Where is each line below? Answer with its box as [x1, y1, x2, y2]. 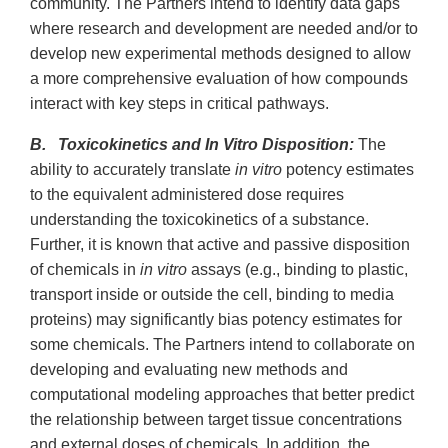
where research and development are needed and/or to [30, 20, 418, 38]
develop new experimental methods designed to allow [30, 45, 411, 63]
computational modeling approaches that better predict [30, 386, 414, 404]
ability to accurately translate [30, 161, 235, 179]
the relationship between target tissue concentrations [30, 411, 402, 429]
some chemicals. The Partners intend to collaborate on [30, 336, 415, 354]
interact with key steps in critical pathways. [30, 95, 329, 113]
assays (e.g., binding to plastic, [187, 261, 408, 279]
